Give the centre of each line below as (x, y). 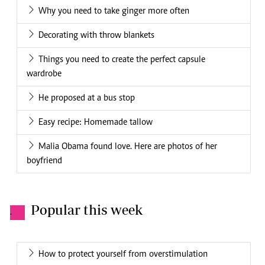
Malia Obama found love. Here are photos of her (128, 147)
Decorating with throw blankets (96, 36)
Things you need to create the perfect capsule (122, 60)
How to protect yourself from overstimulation (123, 255)
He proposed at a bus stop (87, 98)
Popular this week (87, 210)
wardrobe (44, 74)
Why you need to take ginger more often (114, 12)
